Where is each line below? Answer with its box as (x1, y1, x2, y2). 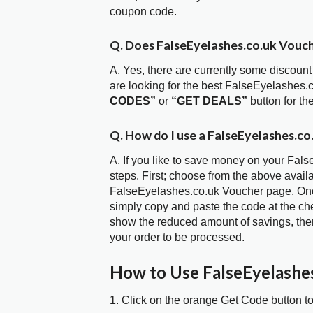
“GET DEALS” (171, 95, 247, 108)
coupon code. (110, 5, 177, 17)
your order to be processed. (110, 231, 245, 243)
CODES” (110, 95, 156, 108)
